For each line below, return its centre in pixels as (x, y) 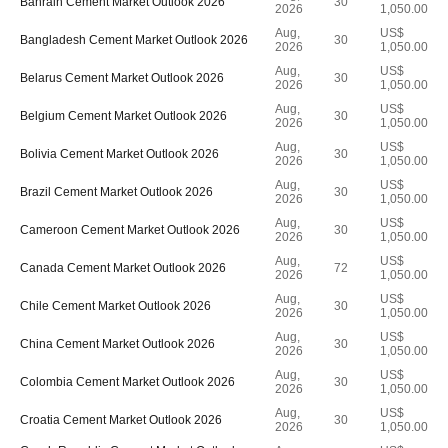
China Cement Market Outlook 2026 (117, 344)
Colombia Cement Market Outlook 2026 (127, 382)
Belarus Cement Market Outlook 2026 (122, 78)
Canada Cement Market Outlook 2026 (123, 268)
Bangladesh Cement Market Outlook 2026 (134, 40)
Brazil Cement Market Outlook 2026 (116, 192)
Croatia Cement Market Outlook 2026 (121, 420)
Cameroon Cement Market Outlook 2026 (130, 230)
